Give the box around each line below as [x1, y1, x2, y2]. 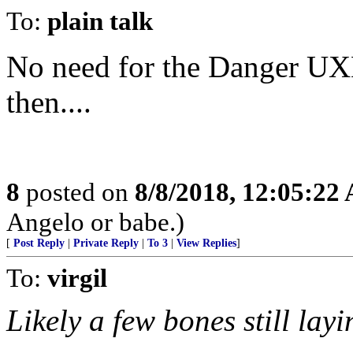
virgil [47, 263, 107, 292]
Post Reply [13, 237, 65, 249]
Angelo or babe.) [6, 207, 184, 236]
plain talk [47, 6, 153, 35]
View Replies [176, 237, 236, 249]
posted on [20, 177, 135, 206]
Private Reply [73, 237, 139, 249]
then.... [6, 85, 91, 119]
